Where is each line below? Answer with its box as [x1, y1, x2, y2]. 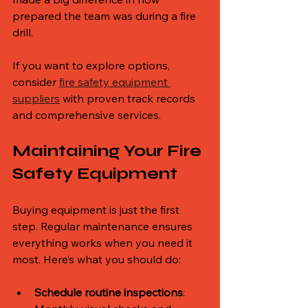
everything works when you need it [12, 235, 195, 250]
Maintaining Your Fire [12, 140, 206, 161]
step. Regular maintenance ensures [12, 219, 195, 233]
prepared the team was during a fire [12, 8, 199, 23]
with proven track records [60, 91, 198, 105]
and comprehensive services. [12, 107, 161, 122]
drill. [12, 25, 33, 39]
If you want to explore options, [12, 58, 173, 72]
